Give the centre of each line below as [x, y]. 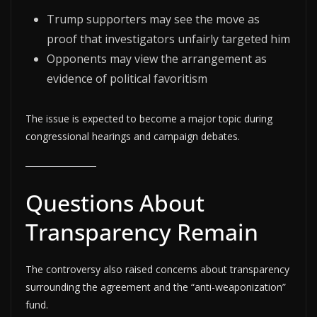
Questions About [115, 202]
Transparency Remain [142, 231]
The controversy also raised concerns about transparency [157, 269]
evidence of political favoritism [127, 78]
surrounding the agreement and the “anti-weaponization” [156, 287]
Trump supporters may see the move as [153, 19]
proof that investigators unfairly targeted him [168, 39]
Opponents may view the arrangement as [157, 58]
